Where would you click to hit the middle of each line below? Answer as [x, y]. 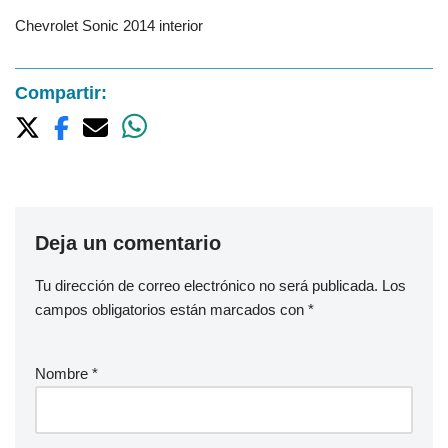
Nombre [63, 374]
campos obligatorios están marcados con [171, 310]
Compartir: [61, 92]
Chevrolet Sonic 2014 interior [109, 25]
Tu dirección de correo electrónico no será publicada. [206, 286]
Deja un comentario [128, 243]
